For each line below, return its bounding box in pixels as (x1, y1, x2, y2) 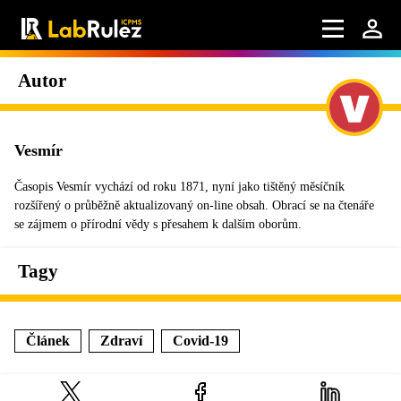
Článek (26, 333, 70, 348)
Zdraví (100, 333, 142, 348)
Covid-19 (173, 333, 228, 348)
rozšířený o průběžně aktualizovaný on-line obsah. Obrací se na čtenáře (14, 199, 374, 212)
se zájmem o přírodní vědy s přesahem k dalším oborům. (14, 218, 302, 231)
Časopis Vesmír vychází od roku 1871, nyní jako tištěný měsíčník (14, 180, 345, 193)
